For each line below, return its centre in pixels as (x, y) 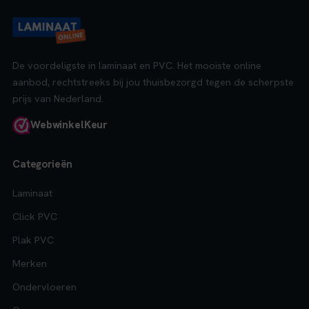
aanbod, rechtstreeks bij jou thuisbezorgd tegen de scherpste (153, 81)
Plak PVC (33, 239)
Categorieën (43, 164)
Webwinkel (57, 125)
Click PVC (35, 216)
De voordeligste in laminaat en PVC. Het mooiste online (137, 65)
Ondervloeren (44, 286)
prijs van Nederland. (58, 98)
